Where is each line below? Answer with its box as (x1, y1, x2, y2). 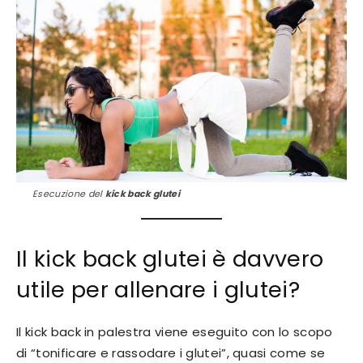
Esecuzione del (32, 187, 105, 201)
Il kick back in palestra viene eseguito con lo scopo (16, 323, 333, 341)
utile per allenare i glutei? (16, 275, 300, 305)
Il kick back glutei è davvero (16, 244, 324, 275)
